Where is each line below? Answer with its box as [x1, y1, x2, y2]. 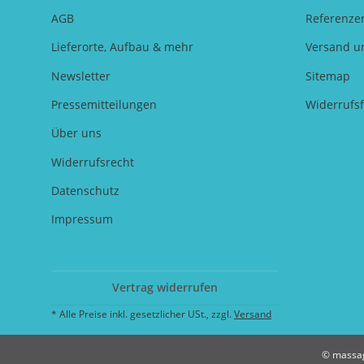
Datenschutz [51, 183, 119, 199]
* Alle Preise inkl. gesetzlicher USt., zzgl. [51, 306, 234, 321]
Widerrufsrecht [51, 154, 134, 170]
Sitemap [305, 67, 350, 84]
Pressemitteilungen [51, 96, 157, 112]
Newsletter [51, 67, 110, 84]
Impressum [51, 211, 113, 227]
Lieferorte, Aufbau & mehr [51, 39, 193, 55]
